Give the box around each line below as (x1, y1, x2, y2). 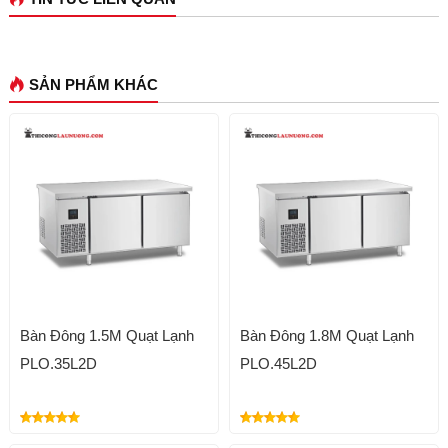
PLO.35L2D (19, 355, 97, 373)
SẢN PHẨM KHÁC (28, 76, 158, 94)
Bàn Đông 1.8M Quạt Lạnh (239, 327, 414, 345)
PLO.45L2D (239, 355, 317, 373)
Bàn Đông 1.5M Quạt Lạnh (19, 327, 194, 345)
